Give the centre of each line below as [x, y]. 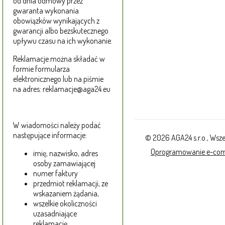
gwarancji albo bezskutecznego [61, 31]
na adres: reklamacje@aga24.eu [62, 89]
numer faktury [55, 174]
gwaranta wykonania [46, 11]
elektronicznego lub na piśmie [58, 79]
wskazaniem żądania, [66, 194]
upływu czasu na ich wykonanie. [63, 41]
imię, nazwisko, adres [66, 153]
